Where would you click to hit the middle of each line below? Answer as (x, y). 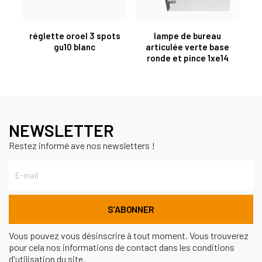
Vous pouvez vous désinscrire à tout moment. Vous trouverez (129, 235)
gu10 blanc (75, 46)
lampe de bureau (187, 35)
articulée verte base (187, 46)
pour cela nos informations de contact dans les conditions (122, 247)
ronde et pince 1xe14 (187, 58)
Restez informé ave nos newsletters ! (82, 145)
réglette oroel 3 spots (75, 35)
